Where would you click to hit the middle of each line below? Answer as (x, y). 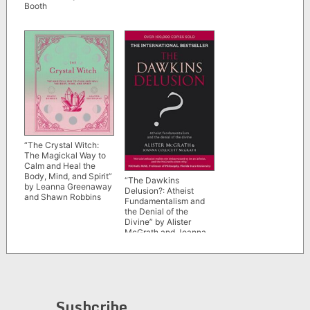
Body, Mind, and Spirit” (68, 176)
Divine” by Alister (157, 221)
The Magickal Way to (65, 156)
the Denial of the (156, 211)
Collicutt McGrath (158, 242)
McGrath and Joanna (165, 232)
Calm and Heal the (60, 166)
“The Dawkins (152, 180)
